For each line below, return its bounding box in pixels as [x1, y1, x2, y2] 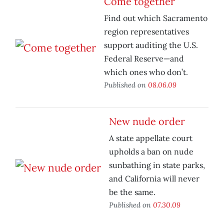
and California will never [109, 173, 199, 184]
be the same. [109, 187, 155, 197]
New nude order [109, 115, 185, 128]
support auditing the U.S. [104, 40, 198, 50]
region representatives [104, 26, 189, 37]
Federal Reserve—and [104, 53, 184, 64]
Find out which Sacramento [104, 13, 207, 23]
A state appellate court [109, 133, 192, 143]
